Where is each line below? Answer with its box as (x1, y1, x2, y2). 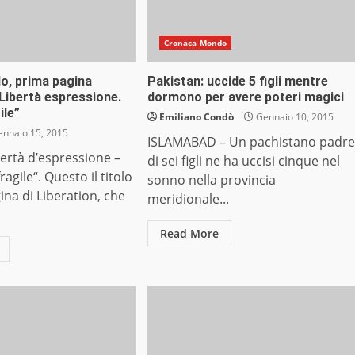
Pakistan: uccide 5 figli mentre (147, 74, 328, 90)
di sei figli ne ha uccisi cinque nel (147, 152, 340, 170)
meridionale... (147, 190, 229, 208)
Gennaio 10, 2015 (253, 110, 334, 124)
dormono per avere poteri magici (147, 90, 344, 105)
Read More (159, 226, 219, 242)
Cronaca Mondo (163, 37, 227, 49)
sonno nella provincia (147, 171, 276, 189)
